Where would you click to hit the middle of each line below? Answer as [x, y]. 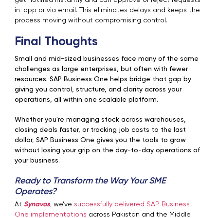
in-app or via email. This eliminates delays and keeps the [107, 10]
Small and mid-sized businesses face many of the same [107, 59]
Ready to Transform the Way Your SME [90, 181]
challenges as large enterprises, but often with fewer [101, 69]
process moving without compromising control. [91, 21]
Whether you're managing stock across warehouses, [100, 120]
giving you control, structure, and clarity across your [98, 90]
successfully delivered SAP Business [132, 205]
